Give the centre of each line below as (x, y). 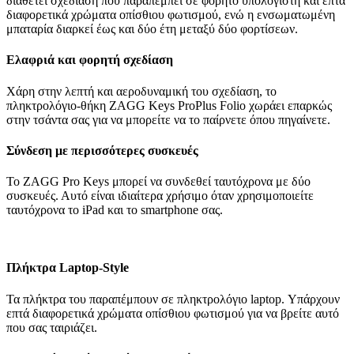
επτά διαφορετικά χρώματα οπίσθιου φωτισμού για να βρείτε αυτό (173, 313)
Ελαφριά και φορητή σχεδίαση (90, 60)
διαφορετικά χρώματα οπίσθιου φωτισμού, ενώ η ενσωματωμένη (171, 15)
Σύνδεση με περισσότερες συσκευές (102, 150)
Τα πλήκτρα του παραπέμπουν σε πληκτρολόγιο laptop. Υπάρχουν (173, 299)
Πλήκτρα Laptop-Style (68, 268)
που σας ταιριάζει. (52, 327)
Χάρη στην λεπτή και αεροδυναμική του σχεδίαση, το (141, 91)
